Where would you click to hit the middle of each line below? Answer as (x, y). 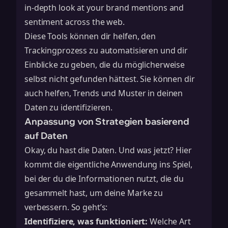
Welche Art (169, 221)
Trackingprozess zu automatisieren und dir (106, 50)
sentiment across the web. (75, 22)
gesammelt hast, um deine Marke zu (94, 193)
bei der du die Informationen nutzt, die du (104, 179)
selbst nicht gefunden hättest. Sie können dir (110, 79)
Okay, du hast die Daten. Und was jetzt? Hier (108, 150)
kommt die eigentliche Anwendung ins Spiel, (108, 164)
